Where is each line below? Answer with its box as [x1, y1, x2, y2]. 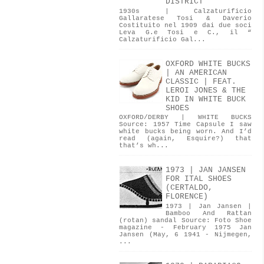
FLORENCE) [166, 192, 208, 202]
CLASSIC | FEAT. [166, 77, 236, 86]
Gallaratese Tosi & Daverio [119, 15, 252, 22]
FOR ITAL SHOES [166, 174, 232, 184]
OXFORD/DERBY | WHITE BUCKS [119, 114, 252, 121]
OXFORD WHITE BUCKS [166, 59, 250, 68]
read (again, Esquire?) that [119, 135, 252, 143]
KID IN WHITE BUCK [166, 94, 246, 104]
